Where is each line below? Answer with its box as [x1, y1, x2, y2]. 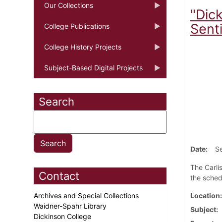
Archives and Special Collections [34, 191, 141, 200]
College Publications [44, 21, 110, 30]
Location [190, 191, 220, 200]
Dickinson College [34, 212, 93, 221]
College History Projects [44, 42, 121, 51]
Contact [39, 169, 79, 182]
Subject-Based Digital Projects [44, 63, 143, 72]
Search [39, 95, 74, 108]
